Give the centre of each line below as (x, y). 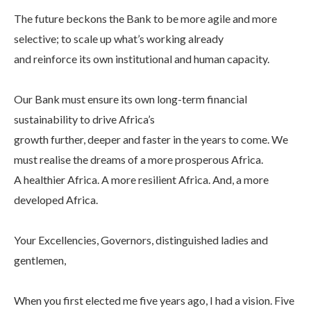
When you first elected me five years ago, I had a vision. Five (154, 300)
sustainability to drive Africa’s (84, 119)
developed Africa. (57, 199)
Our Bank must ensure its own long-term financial (131, 99)
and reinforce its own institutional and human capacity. (142, 58)
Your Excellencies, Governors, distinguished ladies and (141, 239)
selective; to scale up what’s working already (119, 38)
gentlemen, (40, 260)
